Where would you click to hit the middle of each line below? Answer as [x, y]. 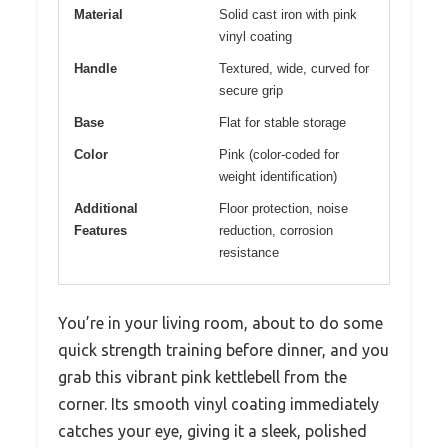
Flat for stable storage [282, 123]
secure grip [251, 91]
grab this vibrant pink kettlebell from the [202, 377]
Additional [106, 209]
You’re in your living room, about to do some [220, 323]
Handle [95, 69]
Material [98, 15]
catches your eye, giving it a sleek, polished [212, 431]
